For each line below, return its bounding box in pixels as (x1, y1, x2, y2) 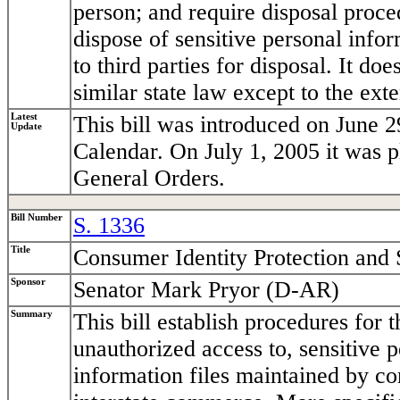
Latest (11, 112, 37, 122)
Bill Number (11, 212, 62, 223)
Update (11, 121, 42, 132)
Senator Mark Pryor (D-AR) (73, 277, 339, 304)
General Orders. (73, 165, 225, 192)
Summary (11, 309, 53, 320)
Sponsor (11, 277, 46, 287)
